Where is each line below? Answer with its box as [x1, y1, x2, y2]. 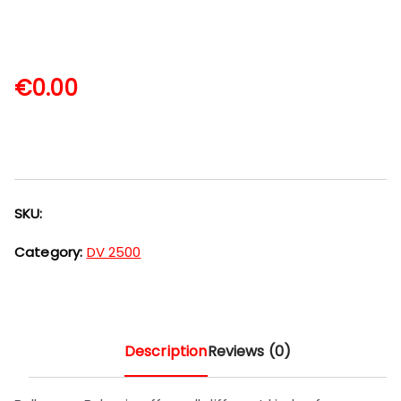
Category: [14, 243, 87, 262]
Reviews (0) [207, 341, 292, 363]
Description [124, 341, 208, 363]
